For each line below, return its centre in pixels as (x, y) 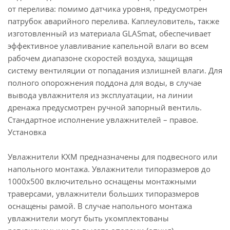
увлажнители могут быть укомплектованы (88, 218)
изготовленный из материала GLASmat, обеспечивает (109, 33)
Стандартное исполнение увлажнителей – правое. (103, 120)
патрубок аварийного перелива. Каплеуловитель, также (113, 21)
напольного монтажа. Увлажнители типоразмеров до (109, 169)
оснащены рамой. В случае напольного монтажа (100, 206)
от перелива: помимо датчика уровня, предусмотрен (108, 9)
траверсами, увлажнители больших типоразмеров (103, 194)
